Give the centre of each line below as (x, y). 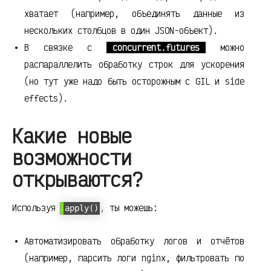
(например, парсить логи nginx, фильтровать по (134, 258)
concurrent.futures (156, 48)
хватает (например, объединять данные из (134, 14)
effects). (46, 99)
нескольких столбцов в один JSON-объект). (121, 31)
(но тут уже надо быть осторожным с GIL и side (134, 82)
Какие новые (72, 136)
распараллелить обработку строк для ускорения (134, 65)
